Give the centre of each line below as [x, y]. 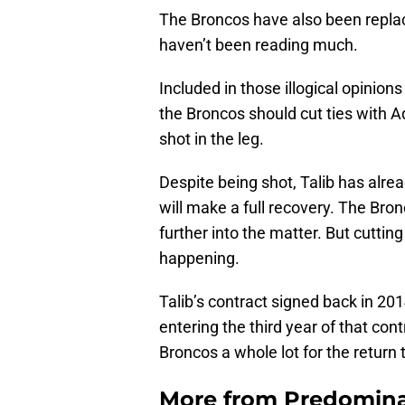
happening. [199, 259]
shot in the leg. [212, 139]
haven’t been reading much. [259, 45]
